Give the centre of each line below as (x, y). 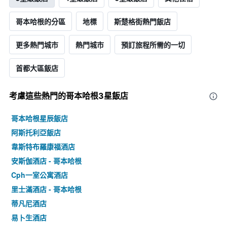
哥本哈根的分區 (41, 22)
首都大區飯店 (37, 68)
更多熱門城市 (37, 45)
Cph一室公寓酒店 (40, 175)
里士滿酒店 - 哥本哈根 (46, 189)
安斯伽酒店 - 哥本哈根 (46, 161)
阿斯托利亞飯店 (36, 133)
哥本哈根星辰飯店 (40, 118)
